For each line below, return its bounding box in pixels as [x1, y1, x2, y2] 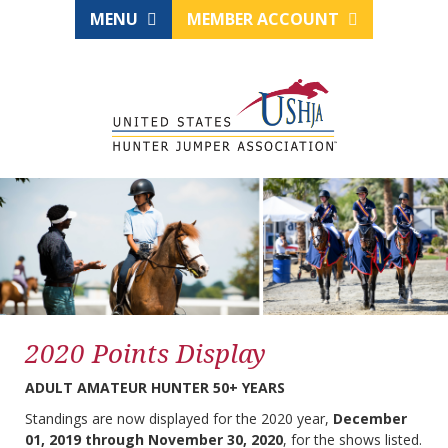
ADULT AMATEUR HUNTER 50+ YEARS [25, 378, 285, 398]
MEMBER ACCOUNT [187, 8, 343, 30]
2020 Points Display [25, 335, 266, 372]
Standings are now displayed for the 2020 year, [25, 409, 333, 429]
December [333, 409, 407, 429]
